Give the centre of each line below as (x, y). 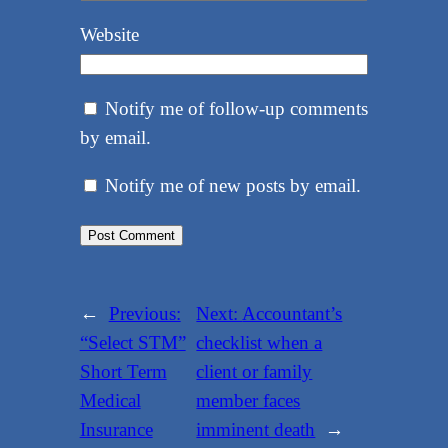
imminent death (256, 429)
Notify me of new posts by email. (232, 185)
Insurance (116, 429)
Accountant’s (292, 313)
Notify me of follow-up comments (236, 108)
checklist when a (259, 342)
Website (109, 34)
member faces (248, 400)
